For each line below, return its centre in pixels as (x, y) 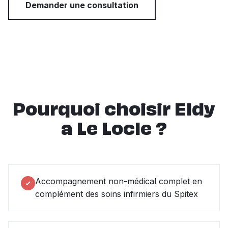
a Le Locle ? (114, 130)
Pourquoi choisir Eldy (114, 111)
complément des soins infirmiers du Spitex (117, 194)
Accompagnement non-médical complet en (119, 181)
